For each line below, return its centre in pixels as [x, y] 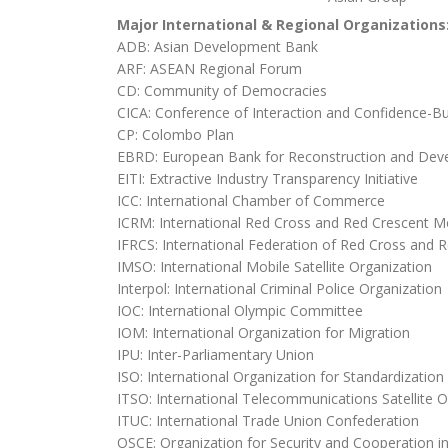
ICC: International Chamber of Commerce [251, 201]
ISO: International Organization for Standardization [280, 377]
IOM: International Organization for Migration [263, 333]
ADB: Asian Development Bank [217, 47]
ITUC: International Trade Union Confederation [268, 421]
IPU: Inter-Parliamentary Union [215, 355]
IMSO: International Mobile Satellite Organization [274, 267]
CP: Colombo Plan [175, 135]
